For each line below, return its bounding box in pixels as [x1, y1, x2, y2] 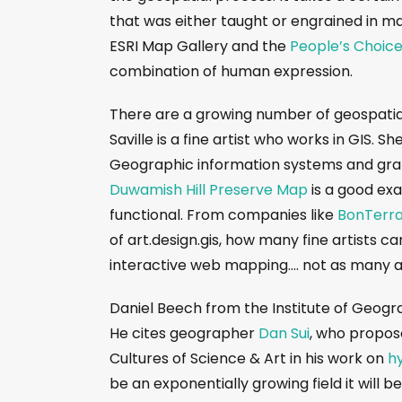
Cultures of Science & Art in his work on [109, 347, 388, 369]
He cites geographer [109, 322, 258, 344]
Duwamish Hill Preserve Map [109, 179, 308, 200]
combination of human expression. [109, 60, 360, 82]
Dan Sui [258, 322, 310, 344]
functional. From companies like [109, 204, 337, 225]
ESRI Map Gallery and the [109, 35, 290, 57]
